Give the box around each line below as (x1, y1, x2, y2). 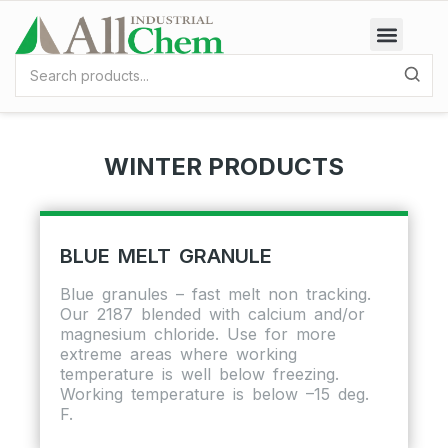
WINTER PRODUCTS (104, 151, 344, 181)
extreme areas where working (60, 343, 297, 364)
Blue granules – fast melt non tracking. (60, 283, 371, 304)
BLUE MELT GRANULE (60, 243, 272, 268)
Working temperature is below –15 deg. (60, 383, 369, 404)
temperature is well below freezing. (60, 363, 339, 384)
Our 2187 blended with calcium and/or (60, 303, 365, 324)
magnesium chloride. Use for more (60, 323, 336, 344)
